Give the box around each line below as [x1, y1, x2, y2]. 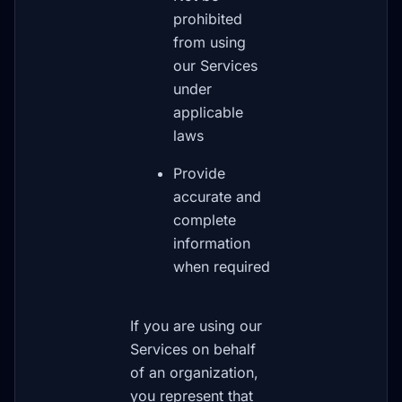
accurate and [173, 188, 261, 205]
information [173, 234, 250, 252]
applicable [173, 103, 243, 121]
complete [173, 211, 236, 229]
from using [173, 33, 246, 51]
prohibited [173, 10, 242, 28]
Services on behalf [130, 340, 256, 358]
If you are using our [130, 317, 262, 335]
